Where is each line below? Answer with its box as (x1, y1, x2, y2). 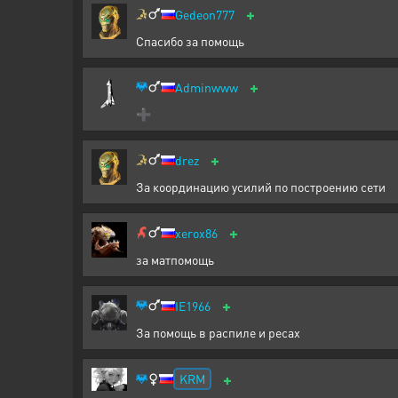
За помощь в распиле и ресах (136, 324, 300, 340)
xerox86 (175, 225, 218, 241)
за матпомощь (136, 251, 214, 267)
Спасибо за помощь (136, 33, 244, 49)
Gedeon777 (175, 6, 235, 22)
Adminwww (175, 79, 238, 95)
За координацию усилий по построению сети (136, 179, 386, 195)
